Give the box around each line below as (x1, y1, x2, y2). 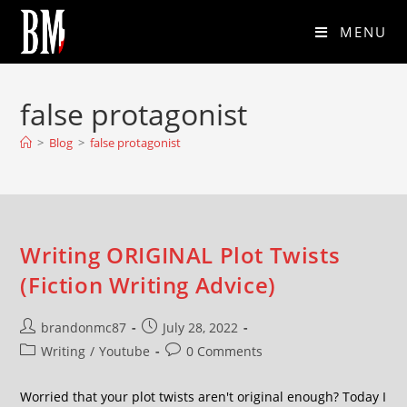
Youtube (99, 342, 151, 360)
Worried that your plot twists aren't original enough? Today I (20, 388, 387, 405)
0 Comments (186, 342, 263, 360)
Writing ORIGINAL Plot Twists (20, 240, 341, 270)
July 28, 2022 (163, 319, 239, 336)
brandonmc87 (41, 319, 127, 336)
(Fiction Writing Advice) (20, 270, 276, 300)
